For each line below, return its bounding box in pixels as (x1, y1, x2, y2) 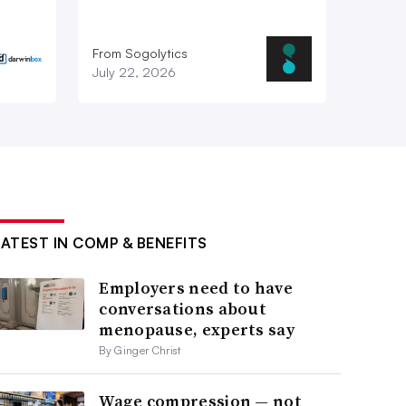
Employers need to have (99, 276, 293, 300)
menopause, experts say (99, 318, 295, 342)
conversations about (99, 297, 267, 321)
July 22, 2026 (92, 64, 176, 81)
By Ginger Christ (99, 343, 181, 358)
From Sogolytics (92, 45, 188, 62)
